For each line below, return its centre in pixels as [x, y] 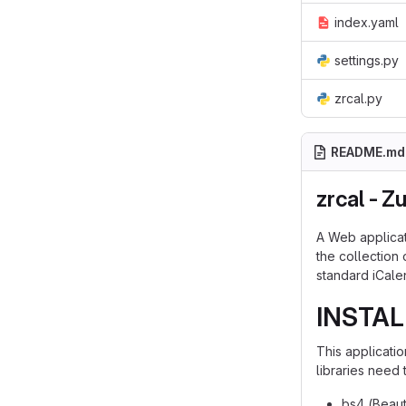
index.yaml [367, 22]
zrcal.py [358, 98]
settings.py [367, 60]
